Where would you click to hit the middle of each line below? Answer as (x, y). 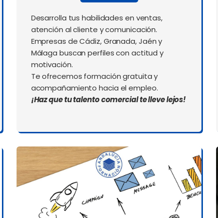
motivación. (52, 65)
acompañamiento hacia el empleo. (94, 88)
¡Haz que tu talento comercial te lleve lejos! (109, 100)
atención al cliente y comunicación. (94, 30)
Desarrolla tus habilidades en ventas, (97, 18)
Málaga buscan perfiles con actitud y (97, 53)
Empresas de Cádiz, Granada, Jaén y (97, 41)
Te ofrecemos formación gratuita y (94, 76)
